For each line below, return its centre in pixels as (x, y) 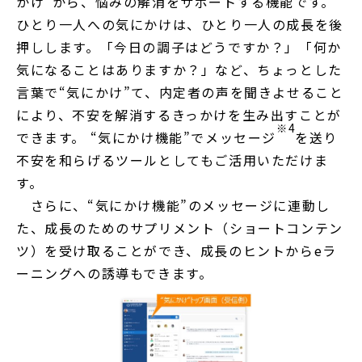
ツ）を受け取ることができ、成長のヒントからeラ (177, 251)
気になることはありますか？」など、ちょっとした (179, 70)
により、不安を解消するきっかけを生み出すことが (179, 115)
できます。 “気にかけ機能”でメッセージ (146, 138)
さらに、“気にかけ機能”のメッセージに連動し (173, 206)
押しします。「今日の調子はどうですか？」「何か (179, 47)
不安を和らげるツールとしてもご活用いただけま (173, 160)
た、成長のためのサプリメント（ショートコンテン (180, 228)
